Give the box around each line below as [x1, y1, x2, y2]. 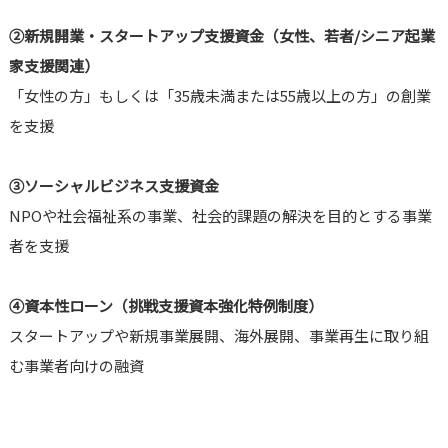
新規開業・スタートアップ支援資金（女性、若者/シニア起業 [23, 25, 435, 47]
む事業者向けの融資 [8, 355, 144, 377]
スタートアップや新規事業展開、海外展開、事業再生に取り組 [8, 325, 429, 347]
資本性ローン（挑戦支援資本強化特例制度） [23, 295, 323, 317]
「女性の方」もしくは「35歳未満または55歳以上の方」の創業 [8, 85, 431, 107]
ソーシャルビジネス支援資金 [23, 175, 219, 197]
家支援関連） [8, 55, 99, 77]
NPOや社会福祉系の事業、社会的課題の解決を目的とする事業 [8, 205, 432, 227]
